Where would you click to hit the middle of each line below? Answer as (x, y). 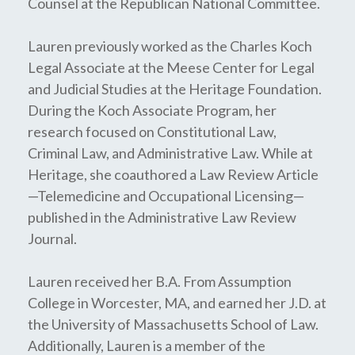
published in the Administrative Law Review (162, 217)
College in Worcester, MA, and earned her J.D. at (177, 303)
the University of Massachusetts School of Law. (173, 324)
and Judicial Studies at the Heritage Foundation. (175, 89)
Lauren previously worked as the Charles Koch (170, 46)
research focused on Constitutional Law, (152, 132)
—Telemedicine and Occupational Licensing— (166, 196)
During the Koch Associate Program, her (152, 110)
